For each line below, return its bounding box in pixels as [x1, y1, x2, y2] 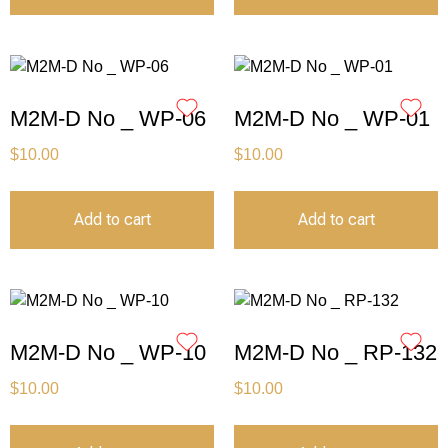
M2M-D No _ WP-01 [234, 106, 430, 132]
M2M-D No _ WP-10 [10, 340, 206, 366]
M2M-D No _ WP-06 [10, 106, 206, 132]
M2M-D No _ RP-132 [234, 340, 437, 366]
